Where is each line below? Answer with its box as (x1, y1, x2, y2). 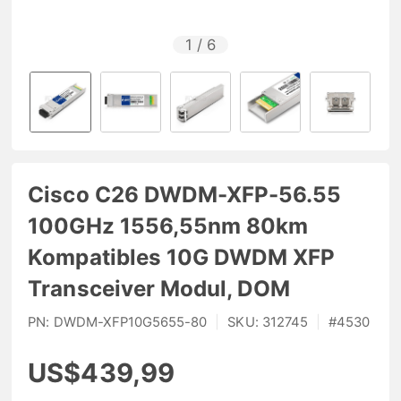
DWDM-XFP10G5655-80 (53, 314, 208, 331)
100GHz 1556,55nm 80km (28, 212, 309, 239)
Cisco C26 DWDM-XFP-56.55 (28, 181, 342, 208)
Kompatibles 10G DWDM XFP (28, 243, 336, 270)
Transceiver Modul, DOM (28, 275, 291, 302)
